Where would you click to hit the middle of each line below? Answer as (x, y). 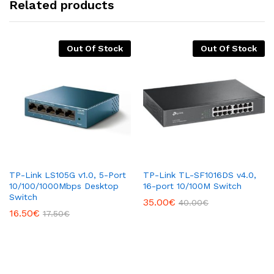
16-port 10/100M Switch (192, 186)
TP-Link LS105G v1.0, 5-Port (68, 175)
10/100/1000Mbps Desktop (64, 186)
